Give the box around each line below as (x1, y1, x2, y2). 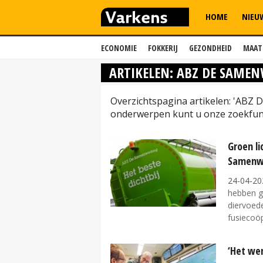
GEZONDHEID (189, 42, 232, 53)
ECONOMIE (101, 42, 137, 53)
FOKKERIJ (148, 42, 178, 53)
